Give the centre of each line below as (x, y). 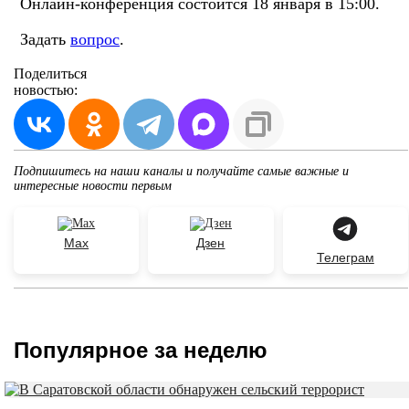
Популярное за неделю (141, 350)
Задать (45, 39)
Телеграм (345, 257)
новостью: (46, 89)
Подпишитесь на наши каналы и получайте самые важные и (181, 171)
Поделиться (50, 73)
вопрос (95, 39)
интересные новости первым (93, 185)
